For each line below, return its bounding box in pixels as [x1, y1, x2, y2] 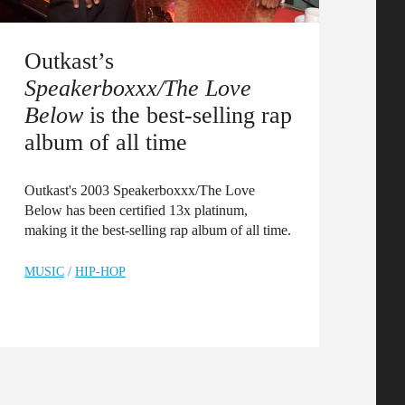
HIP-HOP [75, 265, 126, 279]
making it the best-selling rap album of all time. [24, 222, 291, 239]
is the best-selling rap [83, 101, 292, 129]
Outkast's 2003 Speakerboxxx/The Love [24, 183, 255, 199]
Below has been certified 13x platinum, [24, 202, 248, 219]
